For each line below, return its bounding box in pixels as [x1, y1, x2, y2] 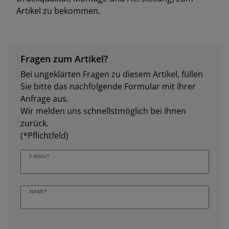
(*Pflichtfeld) [20, 130, 68, 142]
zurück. [20, 118, 49, 129]
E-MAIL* [29, 152, 49, 159]
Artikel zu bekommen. [16, 5, 100, 17]
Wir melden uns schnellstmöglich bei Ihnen [20, 105, 186, 117]
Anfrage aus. [20, 93, 68, 105]
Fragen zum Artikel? [20, 52, 108, 65]
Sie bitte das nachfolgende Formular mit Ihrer [20, 81, 196, 93]
